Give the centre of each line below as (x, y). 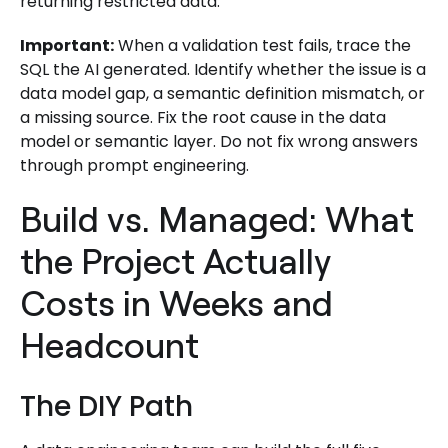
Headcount (109, 344)
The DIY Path (106, 406)
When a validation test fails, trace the (262, 45)
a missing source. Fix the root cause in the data (203, 117)
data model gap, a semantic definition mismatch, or (222, 93)
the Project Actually (175, 260)
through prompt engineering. (134, 165)
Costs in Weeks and (176, 302)
